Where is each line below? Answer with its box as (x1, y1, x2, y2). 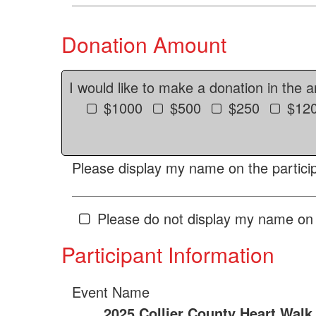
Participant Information (61, 239, 274, 269)
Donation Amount (61, 29, 226, 59)
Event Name (72, 281, 150, 302)
